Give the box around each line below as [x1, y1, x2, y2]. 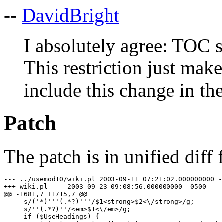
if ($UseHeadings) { [4, 212, 99, 220]
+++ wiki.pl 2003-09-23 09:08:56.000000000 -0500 [4, 182, 48, 190]
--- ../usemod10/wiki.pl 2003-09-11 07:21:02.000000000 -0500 [4, 175, 95, 183]
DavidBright [22, 4, 119, 26]
